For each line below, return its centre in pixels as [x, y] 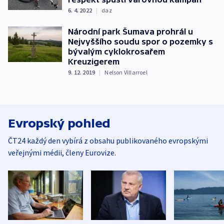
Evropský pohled [59, 123]
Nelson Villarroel [126, 72]
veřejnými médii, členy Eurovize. [62, 152]
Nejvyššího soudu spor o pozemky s [140, 41]
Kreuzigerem [94, 61]
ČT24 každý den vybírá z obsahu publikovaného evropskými [108, 140]
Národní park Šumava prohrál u [130, 31]
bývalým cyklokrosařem [116, 51]
